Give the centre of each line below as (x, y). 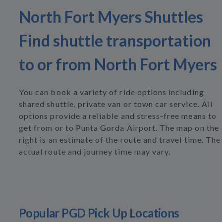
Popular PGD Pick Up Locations (99, 213)
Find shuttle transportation (115, 40)
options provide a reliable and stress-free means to (118, 116)
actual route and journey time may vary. (95, 151)
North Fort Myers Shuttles (111, 17)
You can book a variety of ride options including (111, 92)
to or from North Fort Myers (118, 64)
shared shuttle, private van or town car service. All (116, 104)
